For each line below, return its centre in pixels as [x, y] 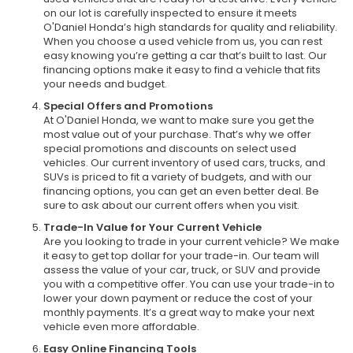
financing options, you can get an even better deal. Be [181, 191]
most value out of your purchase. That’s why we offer [177, 134]
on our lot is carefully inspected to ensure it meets [170, 13]
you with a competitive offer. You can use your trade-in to [189, 284]
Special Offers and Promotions [128, 106]
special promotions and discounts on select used [170, 148]
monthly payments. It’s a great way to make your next [179, 312]
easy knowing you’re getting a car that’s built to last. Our [185, 55]
